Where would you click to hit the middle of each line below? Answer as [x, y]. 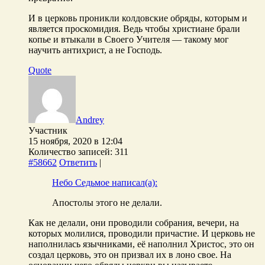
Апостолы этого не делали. [107, 202]
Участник [48, 130]
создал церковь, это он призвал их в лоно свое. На [130, 254]
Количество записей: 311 [78, 151]
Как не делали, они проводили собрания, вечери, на [134, 222]
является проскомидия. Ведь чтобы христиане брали [134, 28]
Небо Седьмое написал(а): [105, 182]
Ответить [78, 162]
